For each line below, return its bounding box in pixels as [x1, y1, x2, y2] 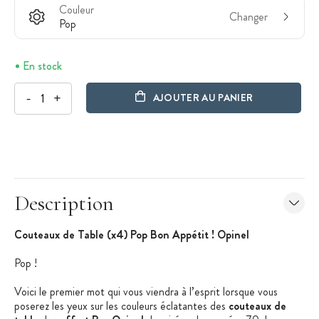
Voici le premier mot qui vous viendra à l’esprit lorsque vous [14, 283, 278, 300]
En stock [23, 57, 62, 74]
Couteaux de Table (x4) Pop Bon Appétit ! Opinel [14, 226, 249, 243]
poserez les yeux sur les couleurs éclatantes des [14, 297, 229, 314]
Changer [229, 8, 268, 25]
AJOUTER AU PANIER [152, 90, 253, 105]
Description [14, 189, 114, 216]
